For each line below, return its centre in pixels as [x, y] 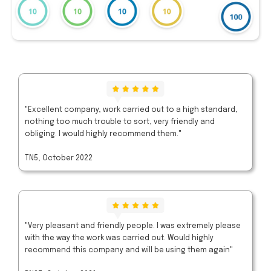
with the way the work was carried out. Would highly [119, 238]
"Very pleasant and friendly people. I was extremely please [133, 226]
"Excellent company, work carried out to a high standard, [131, 110]
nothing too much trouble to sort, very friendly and [120, 122]
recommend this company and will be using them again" [129, 250]
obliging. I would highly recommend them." [103, 134]
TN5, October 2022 [59, 158]
